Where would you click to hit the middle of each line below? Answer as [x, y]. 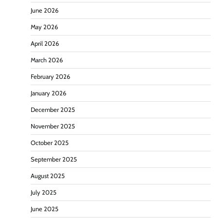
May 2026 [44, 27]
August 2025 [48, 176]
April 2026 [45, 44]
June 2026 [45, 11]
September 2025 [54, 160]
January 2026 [48, 93]
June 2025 [45, 209]
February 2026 [50, 77]
